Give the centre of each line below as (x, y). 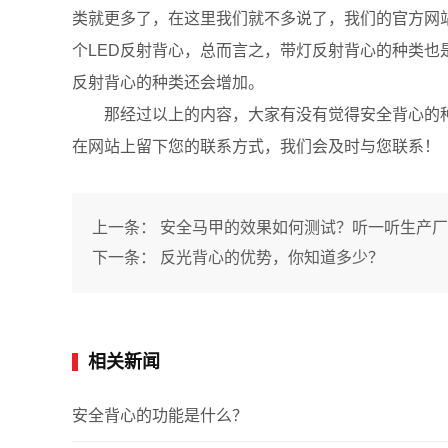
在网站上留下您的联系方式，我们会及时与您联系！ (256, 146)
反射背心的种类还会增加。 (168, 82)
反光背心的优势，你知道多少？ (272, 257)
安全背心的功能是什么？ (160, 415)
